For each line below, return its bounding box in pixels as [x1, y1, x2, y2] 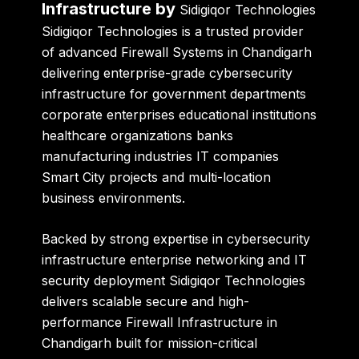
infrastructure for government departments [42, 85, 307, 102]
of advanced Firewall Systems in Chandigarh [42, 43, 313, 60]
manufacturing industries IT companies [42, 147, 280, 164]
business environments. [42, 189, 186, 206]
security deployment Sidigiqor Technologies [42, 272, 306, 289]
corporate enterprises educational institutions [42, 106, 317, 123]
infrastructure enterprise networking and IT [42, 252, 308, 268]
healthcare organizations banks [42, 127, 234, 143]
